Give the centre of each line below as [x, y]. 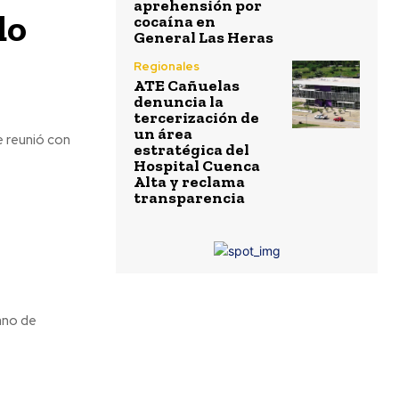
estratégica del [191, 150]
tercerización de [196, 118]
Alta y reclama [189, 182]
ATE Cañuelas [187, 85]
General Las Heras [204, 37]
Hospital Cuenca [197, 166]
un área [163, 134]
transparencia [189, 198]
